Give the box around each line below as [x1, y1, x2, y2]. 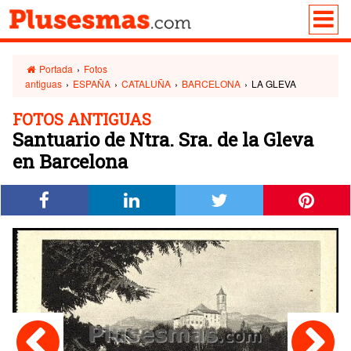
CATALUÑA [121, 77, 171, 90]
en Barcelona [13, 149, 128, 174]
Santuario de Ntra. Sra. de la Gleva [13, 127, 313, 152]
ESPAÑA [73, 77, 110, 90]
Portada [37, 62, 74, 75]
